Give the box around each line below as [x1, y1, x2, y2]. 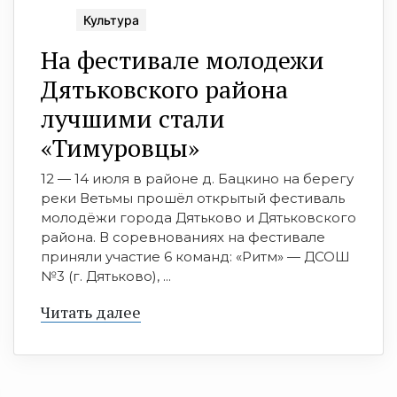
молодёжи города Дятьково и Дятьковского [41, 208, 356, 226]
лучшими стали [41, 101, 225, 135]
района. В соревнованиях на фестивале [41, 228, 325, 245]
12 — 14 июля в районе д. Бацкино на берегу [41, 169, 354, 187]
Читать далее [41, 300, 141, 323]
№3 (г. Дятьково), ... [41, 267, 171, 284]
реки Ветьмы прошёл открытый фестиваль [41, 189, 345, 206]
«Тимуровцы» [41, 130, 199, 164]
